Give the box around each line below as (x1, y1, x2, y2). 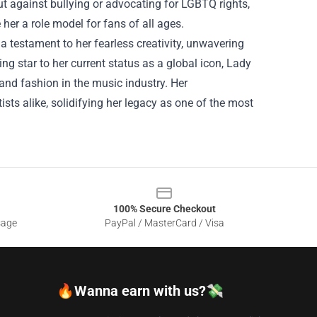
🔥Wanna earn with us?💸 (57, 282, 224, 299)
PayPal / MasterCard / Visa (104, 217, 224, 229)
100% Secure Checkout (113, 203, 216, 214)
